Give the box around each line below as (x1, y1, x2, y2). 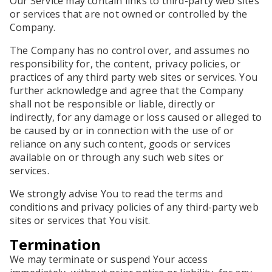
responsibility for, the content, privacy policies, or (10, 57, 241, 70)
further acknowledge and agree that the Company (10, 84, 244, 97)
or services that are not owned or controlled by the (10, 7, 248, 21)
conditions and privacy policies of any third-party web (10, 200, 259, 214)
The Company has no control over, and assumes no (10, 44, 250, 57)
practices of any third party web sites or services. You (10, 70, 258, 84)
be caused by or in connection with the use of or (10, 124, 234, 137)
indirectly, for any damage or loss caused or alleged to (10, 110, 262, 124)
